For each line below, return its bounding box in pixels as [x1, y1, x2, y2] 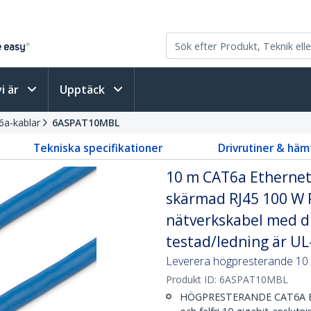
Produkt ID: [166, 273, 219, 286]
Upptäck [60, 82, 108, 97]
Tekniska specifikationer [33, 140, 162, 155]
